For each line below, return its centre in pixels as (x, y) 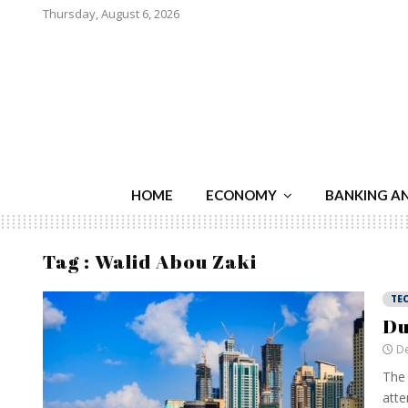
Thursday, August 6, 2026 (111, 14)
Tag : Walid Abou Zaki (150, 261)
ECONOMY (241, 195)
